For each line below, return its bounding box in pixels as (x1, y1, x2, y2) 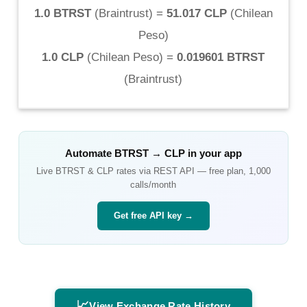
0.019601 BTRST (177, 50, 265, 64)
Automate (64, 147, 114, 159)
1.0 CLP (42, 50, 84, 64)
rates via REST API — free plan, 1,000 (113, 165, 271, 176)
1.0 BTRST (34, 6, 91, 20)
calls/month (130, 179, 177, 190)
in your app (184, 147, 242, 159)
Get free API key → (113, 210, 193, 221)
